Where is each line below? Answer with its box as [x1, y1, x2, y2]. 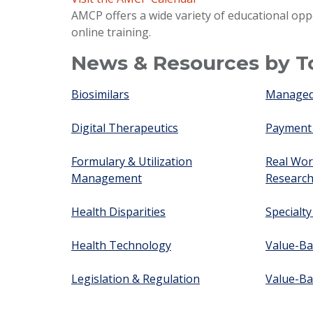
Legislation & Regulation [71, 271, 200, 287]
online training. [71, 24, 151, 41]
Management [71, 170, 142, 187]
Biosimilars [71, 87, 129, 103]
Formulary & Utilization [71, 154, 192, 170]
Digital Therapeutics [71, 120, 178, 136]
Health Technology [71, 238, 171, 254]
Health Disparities [71, 204, 166, 220]
